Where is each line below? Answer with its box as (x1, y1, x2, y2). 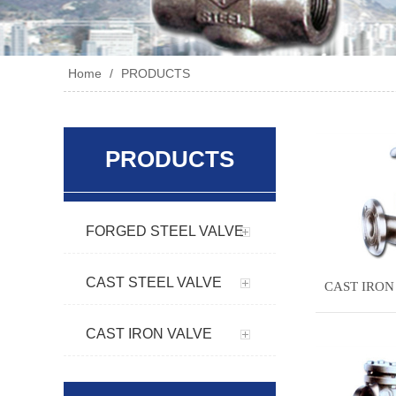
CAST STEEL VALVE (86, 275, 222, 290)
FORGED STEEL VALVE (86, 224, 244, 239)
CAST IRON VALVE (86, 326, 212, 341)
